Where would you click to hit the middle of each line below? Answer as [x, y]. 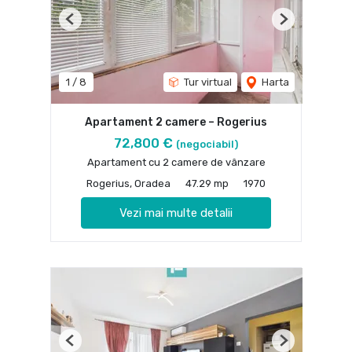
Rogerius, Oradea [128, 183]
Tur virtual [207, 82]
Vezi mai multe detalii [176, 213]
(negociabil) [207, 144]
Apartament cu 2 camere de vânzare [176, 162]
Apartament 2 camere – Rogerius [176, 122]
